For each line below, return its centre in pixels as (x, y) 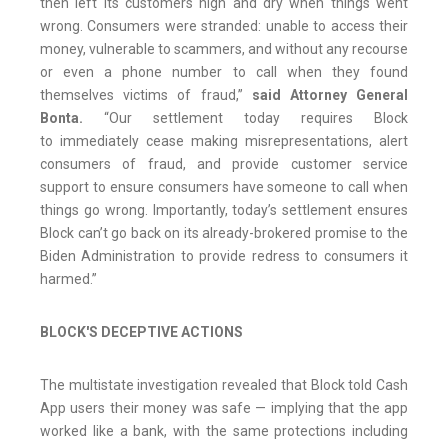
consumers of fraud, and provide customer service (224, 164)
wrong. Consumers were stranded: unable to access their (224, 26)
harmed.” (68, 279)
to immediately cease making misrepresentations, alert (224, 141)
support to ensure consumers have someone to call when (224, 187)
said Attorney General (330, 95)
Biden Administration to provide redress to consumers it (224, 256)
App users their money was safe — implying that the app (224, 408)
